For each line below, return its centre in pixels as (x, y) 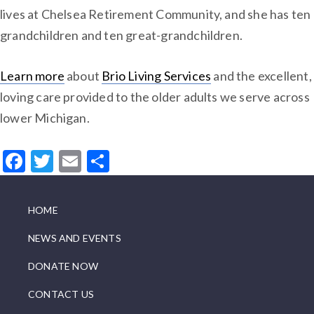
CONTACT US (61, 294)
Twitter (90, 161)
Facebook (72, 161)
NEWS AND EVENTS (75, 238)
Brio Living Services (157, 76)
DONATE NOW (63, 266)
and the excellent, (261, 76)
